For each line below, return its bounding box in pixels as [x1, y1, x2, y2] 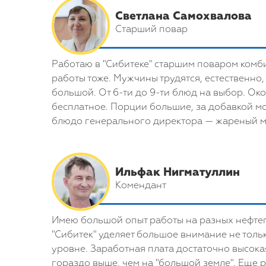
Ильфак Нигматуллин [115, 167, 240, 178]
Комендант [115, 181, 166, 191]
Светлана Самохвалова [115, 11, 252, 22]
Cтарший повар [115, 25, 188, 34]
